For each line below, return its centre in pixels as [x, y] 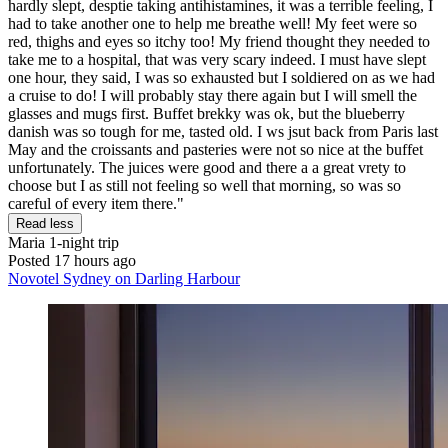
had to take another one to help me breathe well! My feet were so [212, 23]
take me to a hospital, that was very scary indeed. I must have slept [217, 59]
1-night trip [82, 242]
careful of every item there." [96, 203]
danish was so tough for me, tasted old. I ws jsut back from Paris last [223, 131]
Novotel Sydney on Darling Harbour [124, 278]
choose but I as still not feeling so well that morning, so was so [204, 185]
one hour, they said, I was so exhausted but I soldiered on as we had [221, 77]
